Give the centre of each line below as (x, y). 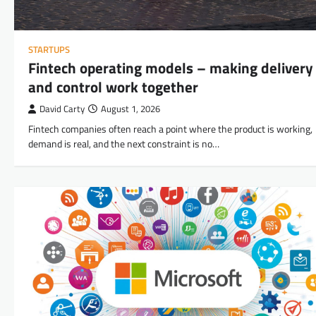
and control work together (113, 86)
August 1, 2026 (130, 109)
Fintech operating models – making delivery (171, 67)
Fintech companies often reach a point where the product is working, (170, 129)
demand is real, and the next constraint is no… (124, 144)
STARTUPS (49, 49)
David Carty (62, 109)
